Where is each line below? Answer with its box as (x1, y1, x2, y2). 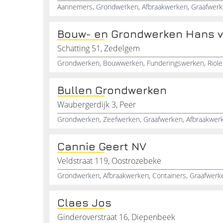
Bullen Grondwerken (57, 84, 167, 97)
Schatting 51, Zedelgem (57, 43, 140, 54)
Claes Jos (57, 196, 111, 209)
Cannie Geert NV (57, 140, 146, 153)
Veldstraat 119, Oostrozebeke (57, 155, 161, 166)
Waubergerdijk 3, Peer (57, 99, 136, 110)
